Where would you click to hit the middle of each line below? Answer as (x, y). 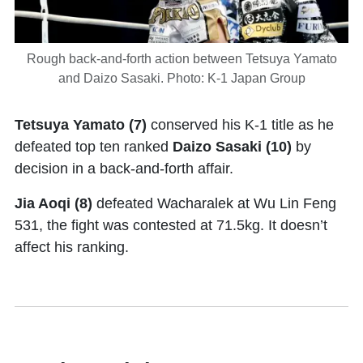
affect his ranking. (72, 248)
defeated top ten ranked (94, 147)
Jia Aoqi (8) (56, 204)
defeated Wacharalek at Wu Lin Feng (216, 204)
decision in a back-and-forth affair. (126, 169)
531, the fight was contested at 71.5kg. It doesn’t (171, 226)
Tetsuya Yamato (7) (81, 125)
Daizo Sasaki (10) (232, 147)
